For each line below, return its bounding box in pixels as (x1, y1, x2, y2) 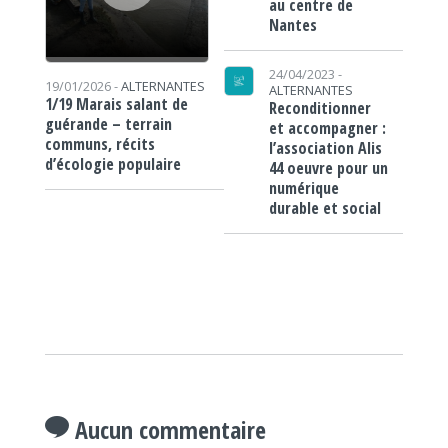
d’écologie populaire (44, 153, 181, 176)
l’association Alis (268, 137, 382, 160)
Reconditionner (268, 97, 371, 120)
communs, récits (44, 133, 155, 156)
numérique (268, 177, 339, 200)
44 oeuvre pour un (268, 157, 388, 180)
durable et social (268, 197, 381, 220)
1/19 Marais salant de (44, 93, 188, 116)
